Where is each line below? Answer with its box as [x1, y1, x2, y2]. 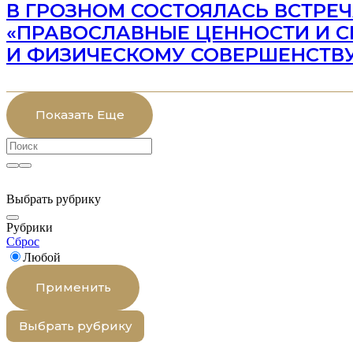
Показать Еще [35, 107, 124, 123]
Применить [35, 280, 111, 295]
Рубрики [6, 220, 53, 234]
